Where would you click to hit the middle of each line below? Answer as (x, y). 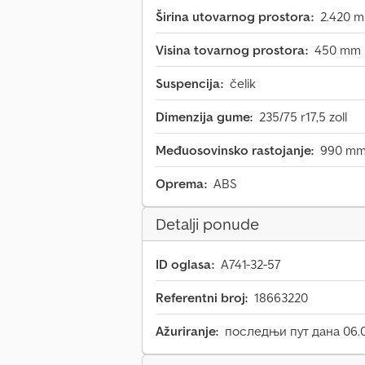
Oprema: (181, 184)
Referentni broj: (202, 298)
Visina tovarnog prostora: (232, 50)
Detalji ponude (207, 224)
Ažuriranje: (187, 331)
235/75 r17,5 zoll (303, 117)
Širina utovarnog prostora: (235, 17)
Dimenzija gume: (204, 117)
